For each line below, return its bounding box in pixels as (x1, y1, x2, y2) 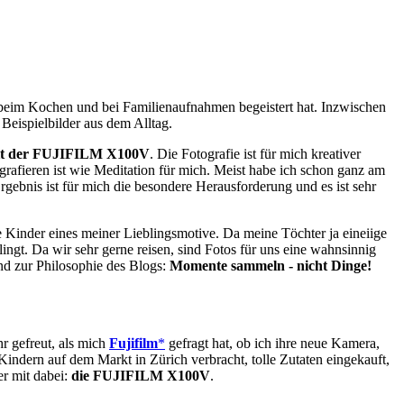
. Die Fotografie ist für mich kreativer (150, 145, 361, 161)
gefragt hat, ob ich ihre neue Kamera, (165, 335, 380, 351)
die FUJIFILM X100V (71, 367, 210, 383)
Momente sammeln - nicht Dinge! (170, 257, 372, 273)
